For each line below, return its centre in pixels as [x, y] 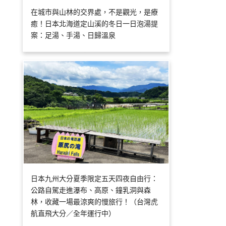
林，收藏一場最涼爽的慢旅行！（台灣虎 [95, 202]
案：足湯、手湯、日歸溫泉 [73, 35]
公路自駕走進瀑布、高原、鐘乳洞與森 [91, 190]
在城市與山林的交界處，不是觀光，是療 [95, 12]
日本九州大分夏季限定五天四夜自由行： [95, 179]
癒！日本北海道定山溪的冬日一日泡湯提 [95, 24]
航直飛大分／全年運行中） [73, 213]
